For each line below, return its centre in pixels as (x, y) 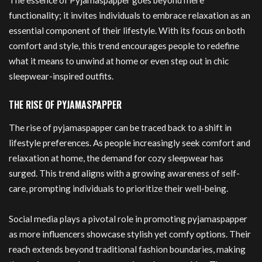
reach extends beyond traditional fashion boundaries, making (127, 249)
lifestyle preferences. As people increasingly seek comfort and (130, 143)
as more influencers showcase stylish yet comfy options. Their (130, 234)
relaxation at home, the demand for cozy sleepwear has (116, 158)
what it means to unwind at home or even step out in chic (119, 61)
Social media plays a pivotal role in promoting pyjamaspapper (128, 218)
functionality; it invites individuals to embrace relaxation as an (130, 15)
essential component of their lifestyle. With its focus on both (127, 31)
